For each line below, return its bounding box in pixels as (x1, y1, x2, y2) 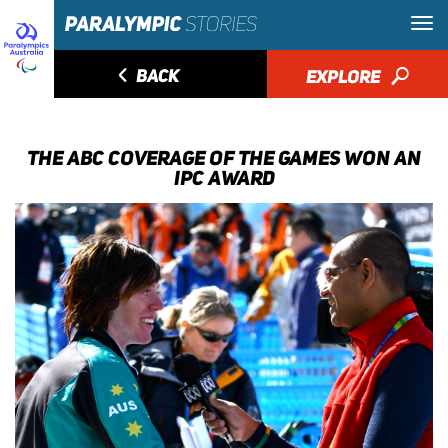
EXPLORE (305, 66, 384, 87)
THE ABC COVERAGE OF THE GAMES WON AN (27, 146, 421, 170)
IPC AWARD (173, 166, 275, 190)
